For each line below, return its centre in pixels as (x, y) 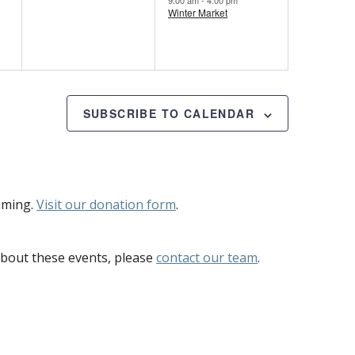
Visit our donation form (106, 205)
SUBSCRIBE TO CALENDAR (168, 114)
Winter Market (198, 12)
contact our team (207, 258)
